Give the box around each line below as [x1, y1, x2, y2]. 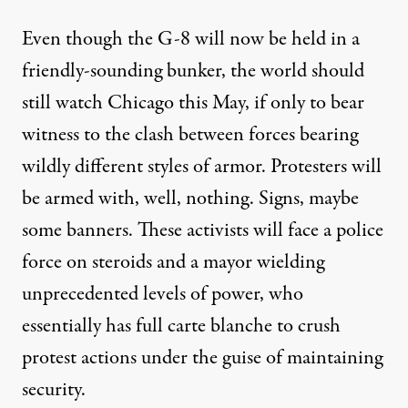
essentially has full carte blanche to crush [22, 311, 341, 341]
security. [22, 374, 86, 404]
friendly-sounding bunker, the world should [22, 56, 364, 86]
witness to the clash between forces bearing [22, 119, 358, 149]
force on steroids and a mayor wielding [22, 247, 324, 277]
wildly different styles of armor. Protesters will [22, 151, 382, 181]
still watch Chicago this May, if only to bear [22, 87, 364, 117]
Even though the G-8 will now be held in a [22, 24, 360, 54]
